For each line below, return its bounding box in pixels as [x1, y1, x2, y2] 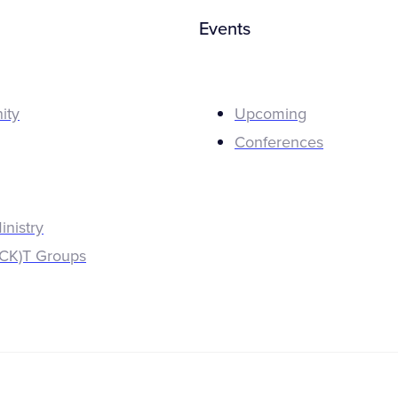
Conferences [235, 131, 323, 152]
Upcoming [235, 103, 306, 123]
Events [199, 19, 251, 41]
